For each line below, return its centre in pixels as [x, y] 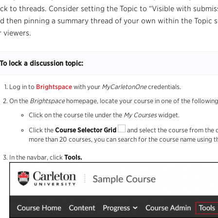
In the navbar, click [37, 157]
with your [87, 87]
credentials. [164, 87]
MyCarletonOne [124, 87]
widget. [169, 115]
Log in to [23, 87]
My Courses [141, 115]
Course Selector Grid [86, 130]
